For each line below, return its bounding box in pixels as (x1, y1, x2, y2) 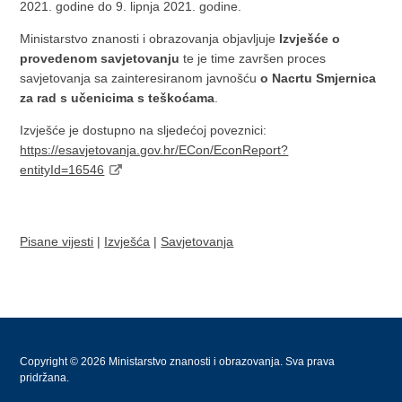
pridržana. (20, 371, 70, 384)
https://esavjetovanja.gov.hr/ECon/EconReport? (20, 143, 289, 157)
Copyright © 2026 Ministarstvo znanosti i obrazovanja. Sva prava (20, 355, 336, 368)
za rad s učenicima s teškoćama (20, 91, 215, 105)
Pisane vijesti (20, 234, 94, 249)
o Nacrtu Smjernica (260, 71, 377, 85)
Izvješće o (279, 31, 341, 46)
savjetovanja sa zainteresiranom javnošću (20, 71, 261, 85)
